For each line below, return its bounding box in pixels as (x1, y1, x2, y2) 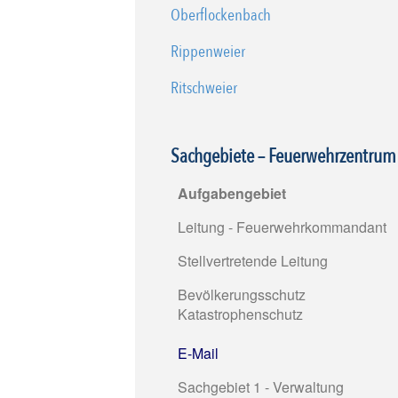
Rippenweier (171, 40, 245, 64)
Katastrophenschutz (178, 303, 303, 324)
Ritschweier (171, 76, 237, 100)
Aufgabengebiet (178, 182, 286, 203)
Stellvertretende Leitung (178, 250, 328, 271)
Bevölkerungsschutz (178, 283, 306, 305)
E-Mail (178, 342, 219, 363)
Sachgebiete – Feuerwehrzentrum (171, 142, 396, 170)
